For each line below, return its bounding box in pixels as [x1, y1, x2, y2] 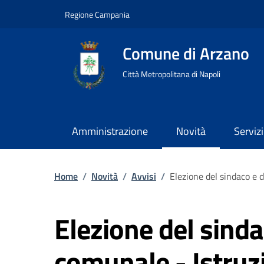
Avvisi [131, 169, 156, 183]
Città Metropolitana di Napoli [123, 68, 220, 80]
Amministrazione [72, 123, 148, 139]
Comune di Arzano [123, 41, 249, 66]
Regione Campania [65, 8, 130, 21]
